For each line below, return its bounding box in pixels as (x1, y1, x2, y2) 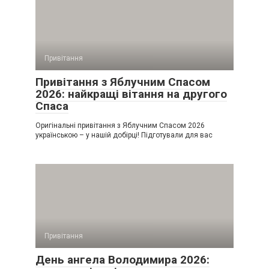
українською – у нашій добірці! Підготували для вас (35, 131, 213, 140)
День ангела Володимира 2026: (35, 253, 210, 267)
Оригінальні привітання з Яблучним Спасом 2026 (35, 121, 205, 130)
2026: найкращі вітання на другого (35, 87, 227, 101)
